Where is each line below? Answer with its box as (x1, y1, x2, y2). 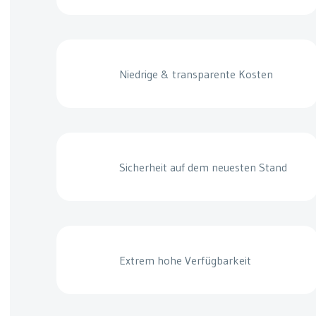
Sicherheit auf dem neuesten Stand (119, 160, 287, 175)
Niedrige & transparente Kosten (119, 67, 273, 82)
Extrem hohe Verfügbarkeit (119, 253, 251, 267)
